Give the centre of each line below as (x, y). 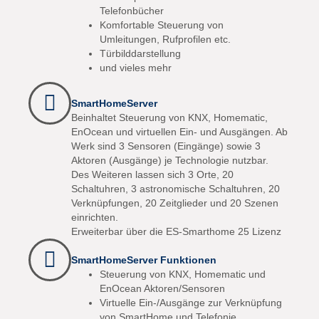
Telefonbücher (132, 11)
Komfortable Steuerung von (162, 25)
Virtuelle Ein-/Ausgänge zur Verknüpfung (191, 303)
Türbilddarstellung (140, 53)
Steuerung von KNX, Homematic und (183, 274)
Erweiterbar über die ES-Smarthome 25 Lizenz (176, 231)
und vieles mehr (136, 68)
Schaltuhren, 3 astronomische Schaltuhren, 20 (176, 189)
